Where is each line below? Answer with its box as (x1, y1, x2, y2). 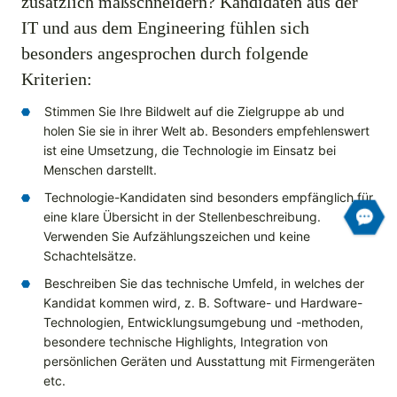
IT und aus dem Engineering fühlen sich (21, 18, 309, 38)
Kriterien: (21, 69, 92, 90)
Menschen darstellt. (43, 162, 157, 178)
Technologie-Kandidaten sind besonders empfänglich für (44, 190, 373, 206)
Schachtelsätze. (43, 248, 136, 264)
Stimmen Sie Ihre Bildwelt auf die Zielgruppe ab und (44, 104, 345, 120)
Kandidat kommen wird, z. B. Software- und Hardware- (43, 295, 362, 311)
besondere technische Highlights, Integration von (43, 334, 328, 350)
